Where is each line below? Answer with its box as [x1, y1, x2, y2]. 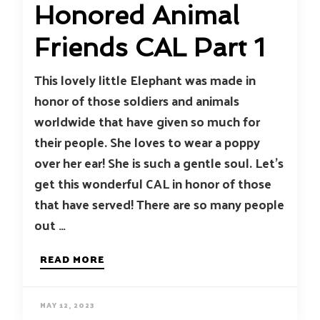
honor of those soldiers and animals [34, 89, 239, 112]
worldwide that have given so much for [34, 109, 260, 133]
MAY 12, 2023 [40, 299, 95, 311]
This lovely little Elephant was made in [34, 68, 256, 91]
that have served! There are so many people [34, 192, 284, 216]
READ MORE [40, 250, 104, 268]
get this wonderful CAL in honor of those [34, 171, 271, 195]
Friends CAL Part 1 [34, 32, 265, 63]
